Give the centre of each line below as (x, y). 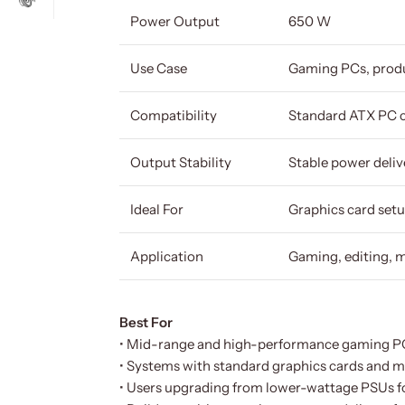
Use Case (159, 69)
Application (167, 257)
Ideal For (157, 210)
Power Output (175, 22)
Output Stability (181, 163)
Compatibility (174, 116)
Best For (146, 323)
